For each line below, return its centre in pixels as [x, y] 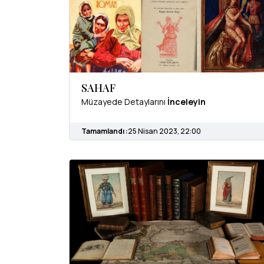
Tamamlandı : [105, 131]
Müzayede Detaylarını [124, 101]
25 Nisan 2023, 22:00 [164, 131]
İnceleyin [187, 101]
